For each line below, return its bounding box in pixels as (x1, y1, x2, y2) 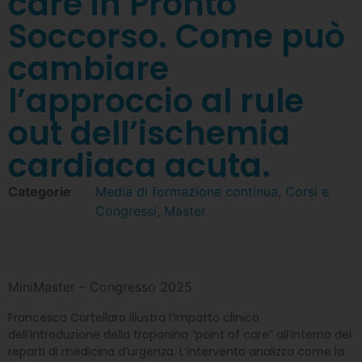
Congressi (95, 203, 157, 220)
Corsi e (285, 183, 329, 200)
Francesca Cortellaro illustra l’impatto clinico (8, 309, 259, 326)
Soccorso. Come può (8, 14, 345, 60)
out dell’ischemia (8, 111, 290, 157)
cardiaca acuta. (8, 143, 271, 189)
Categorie (8, 183, 71, 200)
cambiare (8, 46, 169, 92)
